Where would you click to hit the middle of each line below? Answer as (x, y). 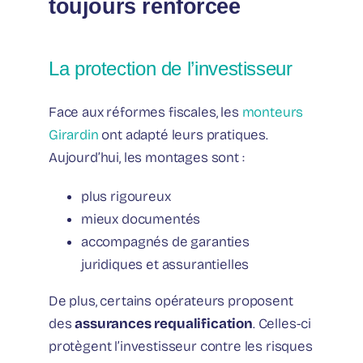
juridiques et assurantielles (165, 264)
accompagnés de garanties (165, 241)
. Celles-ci (282, 323)
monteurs (273, 112)
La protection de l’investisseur (171, 69)
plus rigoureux (126, 196)
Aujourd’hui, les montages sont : (147, 157)
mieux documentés (141, 219)
